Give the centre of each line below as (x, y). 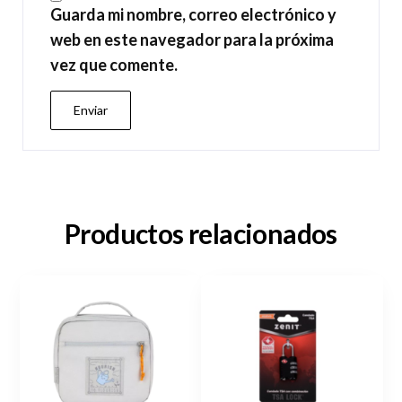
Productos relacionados (201, 233)
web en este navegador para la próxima (192, 39)
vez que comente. (114, 64)
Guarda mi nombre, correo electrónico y (193, 14)
